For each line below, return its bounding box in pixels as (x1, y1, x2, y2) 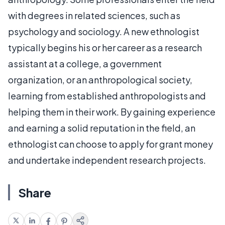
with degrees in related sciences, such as (8, 9, 180, 21)
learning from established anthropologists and (8, 89, 206, 101)
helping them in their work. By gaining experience (8, 105, 215, 118)
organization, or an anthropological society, (8, 73, 192, 85)
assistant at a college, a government (8, 57, 162, 69)
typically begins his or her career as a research (8, 41, 202, 53)
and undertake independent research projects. (8, 154, 206, 166)
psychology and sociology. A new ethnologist (8, 25, 199, 37)
